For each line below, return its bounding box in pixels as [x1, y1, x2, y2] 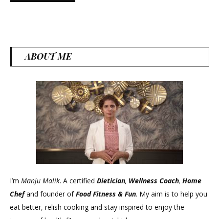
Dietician [97, 175, 125, 185]
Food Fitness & [76, 189, 123, 198]
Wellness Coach [127, 175, 179, 185]
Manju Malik [21, 175, 60, 185]
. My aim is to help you [136, 189, 207, 198]
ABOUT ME [25, 50, 71, 62]
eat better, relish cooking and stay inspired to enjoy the [10, 202, 184, 212]
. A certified [60, 175, 97, 185]
